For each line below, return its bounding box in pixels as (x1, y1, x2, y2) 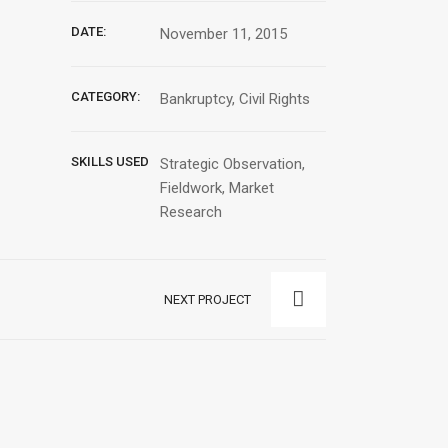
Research (160, 203, 223, 222)
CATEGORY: (71, 89, 140, 105)
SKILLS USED (71, 154, 149, 170)
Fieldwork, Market (160, 179, 275, 198)
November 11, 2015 (160, 25, 288, 44)
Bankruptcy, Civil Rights (160, 90, 311, 109)
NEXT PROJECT (164, 292, 251, 308)
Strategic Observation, (160, 155, 306, 174)
